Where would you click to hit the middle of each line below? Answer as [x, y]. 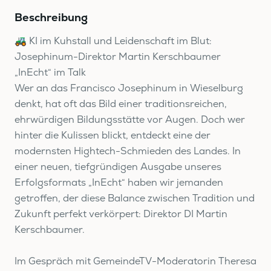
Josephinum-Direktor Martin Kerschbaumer [118, 57]
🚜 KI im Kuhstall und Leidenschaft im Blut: [113, 41]
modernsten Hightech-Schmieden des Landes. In [128, 151]
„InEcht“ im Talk [50, 72]
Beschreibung [51, 17]
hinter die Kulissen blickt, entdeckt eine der [113, 135]
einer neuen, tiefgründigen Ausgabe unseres [118, 167]
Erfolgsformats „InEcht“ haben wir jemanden [119, 182]
